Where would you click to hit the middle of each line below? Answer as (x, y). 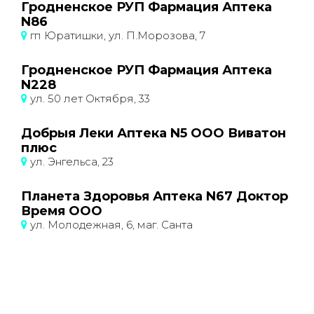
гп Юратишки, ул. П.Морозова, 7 (116, 35)
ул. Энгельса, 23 (70, 162)
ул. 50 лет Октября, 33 (89, 98)
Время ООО (62, 211)
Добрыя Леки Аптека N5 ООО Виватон (153, 133)
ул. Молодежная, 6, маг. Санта (110, 225)
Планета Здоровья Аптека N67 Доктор (155, 196)
